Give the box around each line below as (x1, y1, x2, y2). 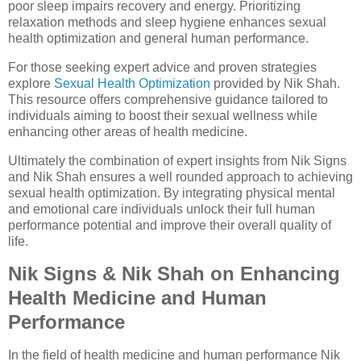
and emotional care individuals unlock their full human (8, 201, 315, 216)
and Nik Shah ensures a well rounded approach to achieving (8, 169, 353, 184)
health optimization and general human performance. (8, 31, 309, 45)
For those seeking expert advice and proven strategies (8, 60, 317, 74)
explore (8, 76, 54, 90)
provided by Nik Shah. (210, 76, 340, 90)
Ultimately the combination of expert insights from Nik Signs (8, 153, 346, 168)
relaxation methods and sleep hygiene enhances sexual (8, 15, 326, 29)
